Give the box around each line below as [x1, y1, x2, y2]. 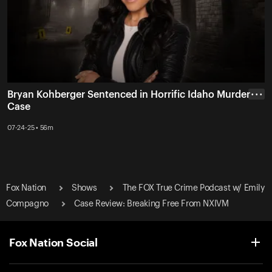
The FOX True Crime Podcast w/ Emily [122, 183, 265, 192]
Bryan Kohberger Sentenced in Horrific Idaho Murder [7, 90, 250, 100]
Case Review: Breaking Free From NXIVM [74, 199, 229, 208]
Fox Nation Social [9, 235, 98, 249]
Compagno [6, 199, 49, 208]
